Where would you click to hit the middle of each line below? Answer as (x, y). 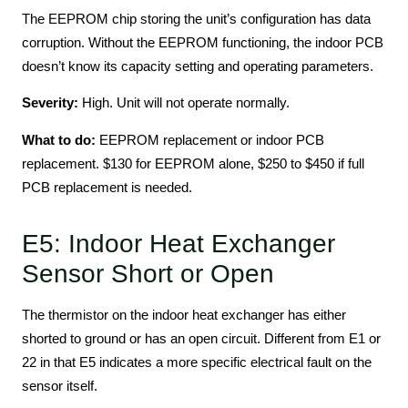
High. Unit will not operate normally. (184, 103)
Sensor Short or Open (148, 273)
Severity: (50, 103)
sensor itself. (60, 385)
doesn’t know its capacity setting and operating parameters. (198, 66)
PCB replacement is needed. (107, 187)
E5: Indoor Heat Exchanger (178, 243)
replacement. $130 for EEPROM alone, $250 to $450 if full (193, 163)
